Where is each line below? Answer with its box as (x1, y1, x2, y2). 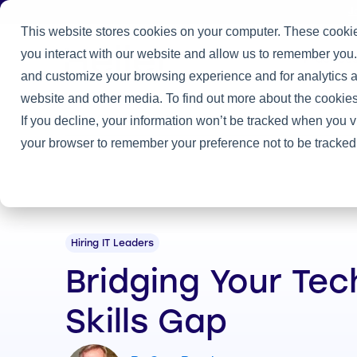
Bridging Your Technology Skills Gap (165, 112, 327, 124)
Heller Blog (104, 112, 153, 124)
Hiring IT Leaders (71, 239, 155, 249)
